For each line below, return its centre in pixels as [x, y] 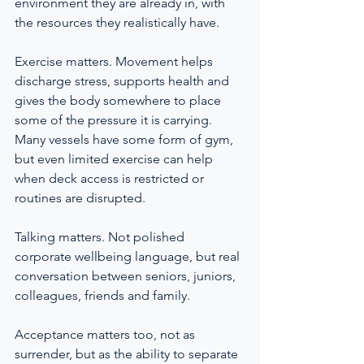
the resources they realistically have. [117, 22]
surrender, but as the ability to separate [128, 354]
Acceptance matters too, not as [106, 334]
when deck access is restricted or [111, 178]
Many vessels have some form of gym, [126, 139]
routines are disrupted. [80, 198]
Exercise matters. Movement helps [115, 61]
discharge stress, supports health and [123, 81]
